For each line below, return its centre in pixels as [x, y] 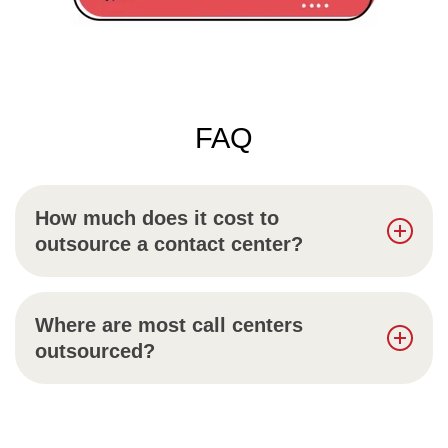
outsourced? [95, 350]
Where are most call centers [169, 324]
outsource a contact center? [169, 243]
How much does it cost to [157, 217]
